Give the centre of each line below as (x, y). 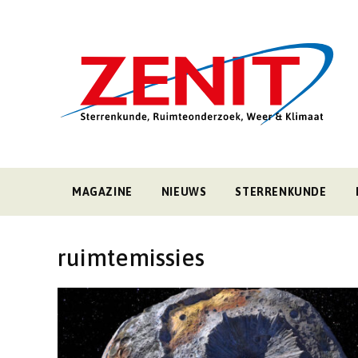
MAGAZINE (102, 192)
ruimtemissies (131, 257)
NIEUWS (184, 192)
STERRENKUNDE (281, 192)
